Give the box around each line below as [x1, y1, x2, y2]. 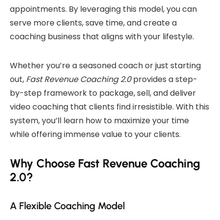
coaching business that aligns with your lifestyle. [10, 30, 194, 42]
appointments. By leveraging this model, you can [10, 3, 197, 15]
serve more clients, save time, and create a [10, 17, 177, 28]
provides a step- [131, 73, 197, 85]
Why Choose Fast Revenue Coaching [10, 156, 200, 170]
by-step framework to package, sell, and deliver [10, 87, 196, 99]
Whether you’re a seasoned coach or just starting [10, 59, 201, 71]
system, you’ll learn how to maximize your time [10, 114, 189, 126]
